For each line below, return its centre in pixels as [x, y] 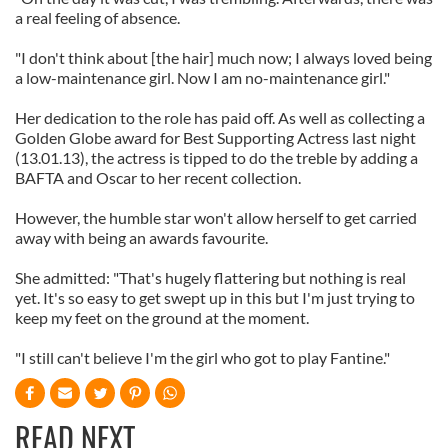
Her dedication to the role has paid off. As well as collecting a [220, 117]
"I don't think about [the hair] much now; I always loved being [223, 57]
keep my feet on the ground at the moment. [162, 317]
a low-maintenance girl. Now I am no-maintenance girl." [202, 77]
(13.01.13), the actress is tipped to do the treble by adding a [216, 157]
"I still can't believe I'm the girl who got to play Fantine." [202, 357]
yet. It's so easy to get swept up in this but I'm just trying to [215, 297]
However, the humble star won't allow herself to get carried [216, 217]
